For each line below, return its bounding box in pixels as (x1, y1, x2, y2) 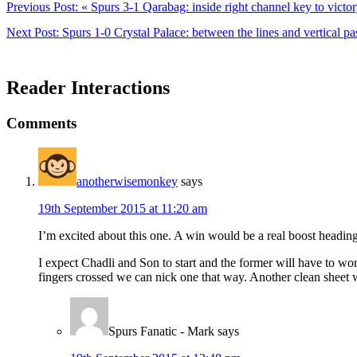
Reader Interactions (6, 77, 170, 99)
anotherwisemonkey (76, 174, 178, 188)
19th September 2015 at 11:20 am (38, 201, 207, 215)
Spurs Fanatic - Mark (108, 324, 214, 338)
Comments (6, 114, 76, 131)
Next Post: (6, 25, 62, 40)
